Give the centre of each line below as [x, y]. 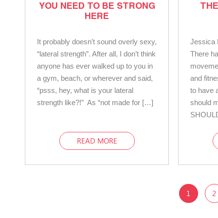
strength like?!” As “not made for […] [95, 102]
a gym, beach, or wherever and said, [95, 78]
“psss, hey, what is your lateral [85, 90]
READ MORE [97, 140]
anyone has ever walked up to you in [95, 66]
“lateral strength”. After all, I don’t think [96, 54]
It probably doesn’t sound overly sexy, [97, 41]
